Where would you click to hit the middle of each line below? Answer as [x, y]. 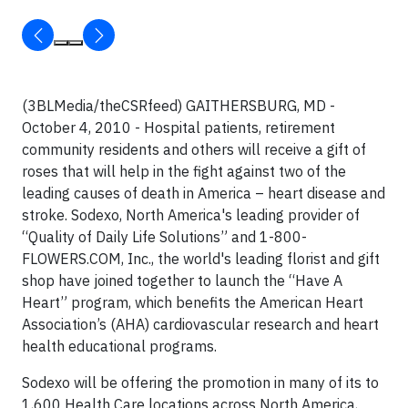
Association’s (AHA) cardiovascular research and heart [200, 324]
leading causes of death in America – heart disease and [204, 193]
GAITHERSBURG [241, 106]
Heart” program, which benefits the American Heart [193, 302]
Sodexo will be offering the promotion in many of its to [200, 382]
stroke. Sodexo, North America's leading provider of [191, 215]
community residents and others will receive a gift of [194, 149]
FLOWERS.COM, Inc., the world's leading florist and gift [201, 259]
